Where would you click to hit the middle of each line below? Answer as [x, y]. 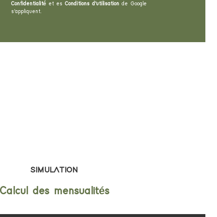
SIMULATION [54, 170]
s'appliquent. [26, 12]
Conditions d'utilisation [92, 4]
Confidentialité [28, 4]
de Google [133, 4]
